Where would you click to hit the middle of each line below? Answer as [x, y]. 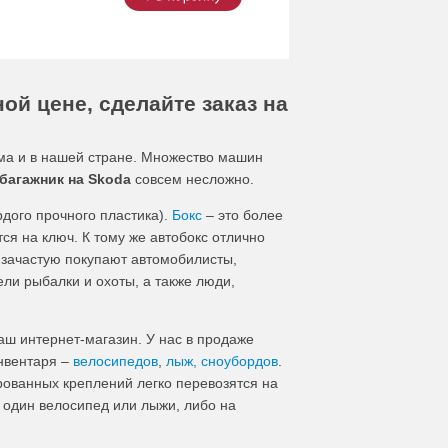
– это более [242, 214]
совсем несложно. [192, 178]
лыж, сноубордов [222, 360]
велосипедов [115, 360]
